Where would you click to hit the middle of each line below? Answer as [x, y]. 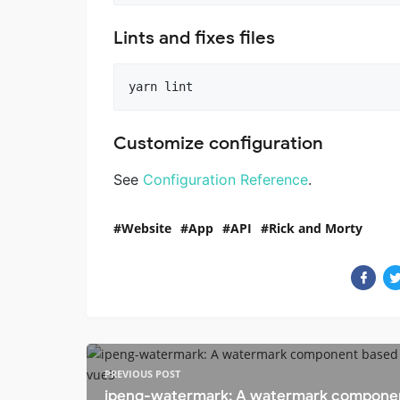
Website [146, 229]
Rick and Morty [316, 229]
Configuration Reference [225, 180]
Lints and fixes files [194, 38]
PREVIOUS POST [142, 374]
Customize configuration [218, 144]
